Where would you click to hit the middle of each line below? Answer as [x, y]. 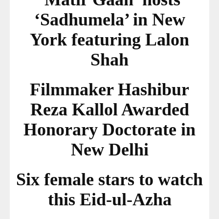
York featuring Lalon [109, 40]
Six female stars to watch [109, 180]
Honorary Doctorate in [109, 130]
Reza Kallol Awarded [109, 110]
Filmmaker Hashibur [109, 90]
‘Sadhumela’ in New [109, 20]
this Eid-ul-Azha [109, 200]
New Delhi [109, 150]
